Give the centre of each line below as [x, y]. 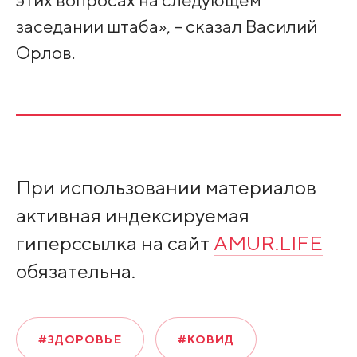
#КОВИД [206, 339]
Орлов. [45, 53]
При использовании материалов [166, 188]
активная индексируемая [132, 216]
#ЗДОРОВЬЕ [80, 339]
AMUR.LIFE [268, 243]
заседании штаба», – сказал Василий [166, 26]
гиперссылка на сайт [114, 243]
